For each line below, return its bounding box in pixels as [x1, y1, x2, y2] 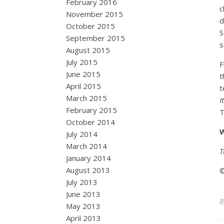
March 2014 [66, 141, 107, 151]
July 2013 [66, 177, 97, 187]
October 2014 [66, 117, 115, 127]
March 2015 [66, 93, 107, 103]
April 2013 [66, 213, 101, 223]
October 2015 [66, 21, 115, 31]
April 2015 [66, 81, 101, 91]
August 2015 [66, 45, 110, 55]
